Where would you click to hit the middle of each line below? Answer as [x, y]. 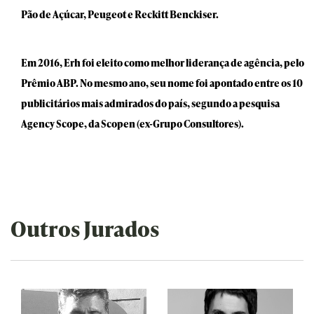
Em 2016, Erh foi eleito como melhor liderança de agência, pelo [163, 63]
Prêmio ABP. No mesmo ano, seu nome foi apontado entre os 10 [162, 83]
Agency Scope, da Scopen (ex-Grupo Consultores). [132, 124]
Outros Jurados [85, 228]
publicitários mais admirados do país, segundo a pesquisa [150, 103]
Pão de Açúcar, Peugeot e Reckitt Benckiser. [120, 14]
